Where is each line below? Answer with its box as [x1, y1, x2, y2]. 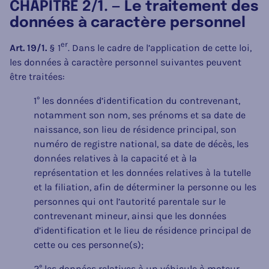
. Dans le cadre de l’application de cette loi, [68, 41, 252, 53]
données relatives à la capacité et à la [34, 152, 197, 164]
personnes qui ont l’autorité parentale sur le [34, 195, 226, 207]
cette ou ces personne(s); [34, 238, 144, 250]
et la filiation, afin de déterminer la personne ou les [34, 181, 256, 193]
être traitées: [10, 70, 65, 82]
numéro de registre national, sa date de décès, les [34, 138, 249, 150]
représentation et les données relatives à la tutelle [34, 166, 251, 178]
